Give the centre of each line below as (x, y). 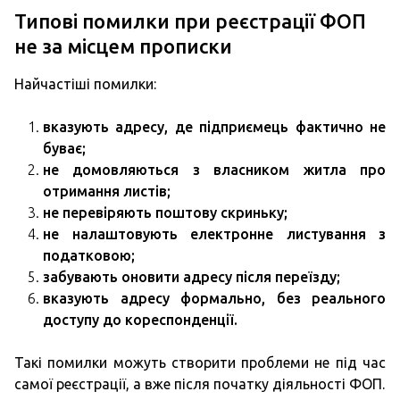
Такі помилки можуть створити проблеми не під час (200, 362)
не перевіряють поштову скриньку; (165, 212)
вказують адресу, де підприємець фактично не (214, 127)
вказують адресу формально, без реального (214, 298)
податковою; (89, 255)
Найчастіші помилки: (85, 84)
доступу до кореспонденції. (140, 320)
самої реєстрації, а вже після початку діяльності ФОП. (200, 384)
